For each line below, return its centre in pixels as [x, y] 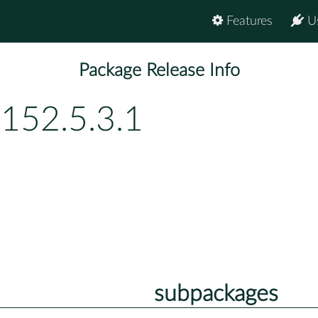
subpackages [216, 294]
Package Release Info [159, 71]
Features [248, 21]
